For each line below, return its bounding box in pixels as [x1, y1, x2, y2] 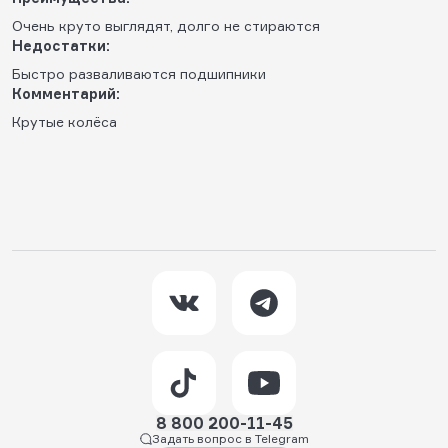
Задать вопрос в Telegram [151, 431, 309, 446]
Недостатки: [12, 36, 110, 54]
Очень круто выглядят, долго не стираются [12, 16, 320, 34]
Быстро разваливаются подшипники [12, 64, 266, 82]
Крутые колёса [12, 112, 117, 130]
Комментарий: [12, 84, 120, 102]
